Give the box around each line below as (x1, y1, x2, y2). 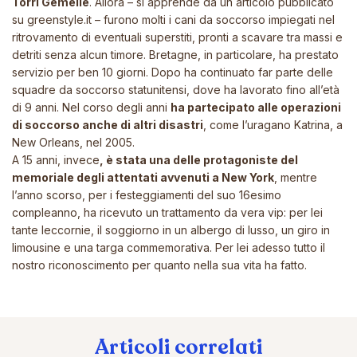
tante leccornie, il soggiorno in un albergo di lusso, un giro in (12, 223, 330, 237)
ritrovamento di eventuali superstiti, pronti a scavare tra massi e (12, 30, 343, 45)
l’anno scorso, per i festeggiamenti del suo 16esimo (12, 188, 281, 202)
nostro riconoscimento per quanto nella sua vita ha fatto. (12, 258, 307, 273)
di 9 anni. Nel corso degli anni (12, 100, 171, 115)
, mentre (274, 171, 317, 185)
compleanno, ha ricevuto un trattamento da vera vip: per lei (12, 206, 323, 220)
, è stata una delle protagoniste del (100, 153, 298, 167)
